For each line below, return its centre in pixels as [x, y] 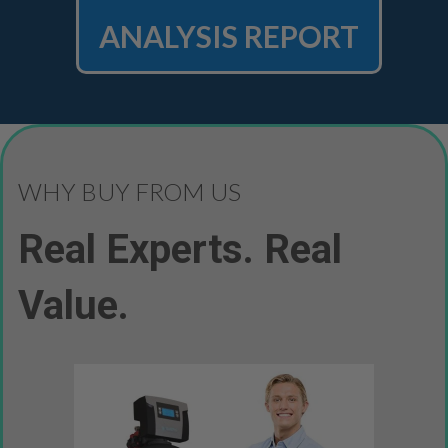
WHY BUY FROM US [129, 191]
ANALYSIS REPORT [229, 35]
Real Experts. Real [180, 249]
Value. [73, 305]
